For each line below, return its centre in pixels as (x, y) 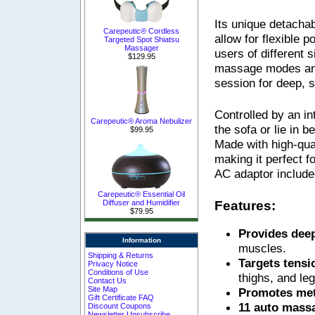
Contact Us (108, 280)
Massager (141, 47)
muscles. (262, 248)
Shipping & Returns (121, 255)
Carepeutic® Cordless (141, 31)
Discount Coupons (120, 306)
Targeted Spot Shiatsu (141, 39)
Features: (245, 205)
